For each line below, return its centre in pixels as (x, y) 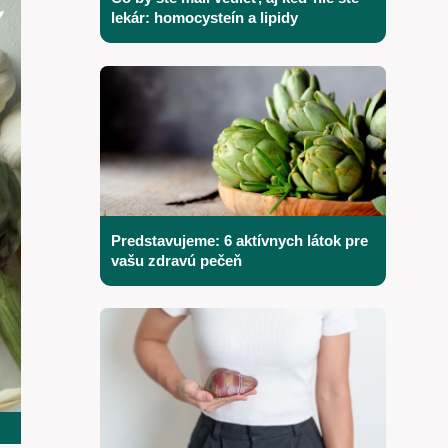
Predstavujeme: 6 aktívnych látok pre (239, 240)
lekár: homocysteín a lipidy (204, 18)
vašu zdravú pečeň (176, 260)
